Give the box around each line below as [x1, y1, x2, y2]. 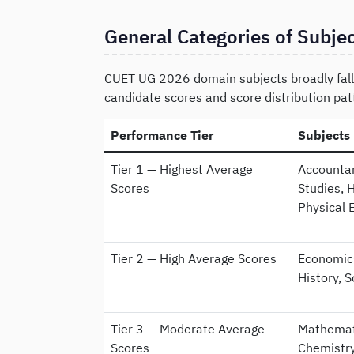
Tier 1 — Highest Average [111, 160, 253, 177]
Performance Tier [111, 126, 213, 143]
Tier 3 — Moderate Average [111, 320, 265, 337]
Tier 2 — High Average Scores [111, 250, 277, 266]
